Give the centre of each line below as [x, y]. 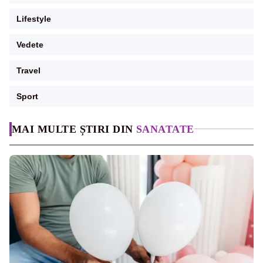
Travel [28, 70]
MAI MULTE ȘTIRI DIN [74, 129]
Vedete [30, 44]
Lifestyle [34, 18]
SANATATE [165, 129]
